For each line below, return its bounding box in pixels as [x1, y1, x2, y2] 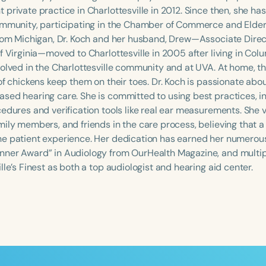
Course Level [39, 172, 88, 183]
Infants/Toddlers [50, 224, 127, 238]
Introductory [59, 188, 119, 202]
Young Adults [50, 248, 112, 262]
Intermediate [146, 188, 207, 202]
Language [39, 135, 77, 145]
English [60, 151, 93, 166]
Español [129, 151, 167, 166]
